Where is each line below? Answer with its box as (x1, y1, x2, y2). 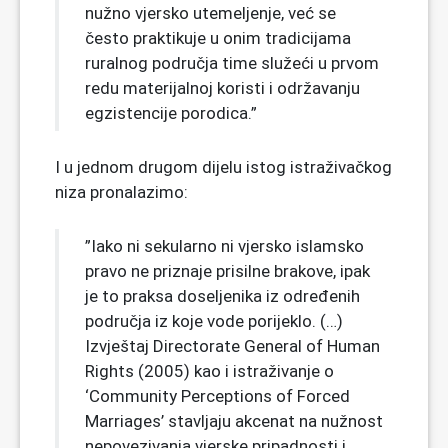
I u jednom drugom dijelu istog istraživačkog (55, 156, 392, 177)
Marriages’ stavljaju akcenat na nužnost (85, 410, 383, 431)
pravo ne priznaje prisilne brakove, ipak (85, 260, 370, 281)
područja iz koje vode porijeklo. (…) (85, 310, 343, 331)
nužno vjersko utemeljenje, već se (85, 2, 336, 23)
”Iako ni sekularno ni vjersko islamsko (85, 235, 364, 256)
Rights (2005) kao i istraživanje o (85, 360, 334, 381)
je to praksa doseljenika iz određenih (85, 285, 360, 306)
